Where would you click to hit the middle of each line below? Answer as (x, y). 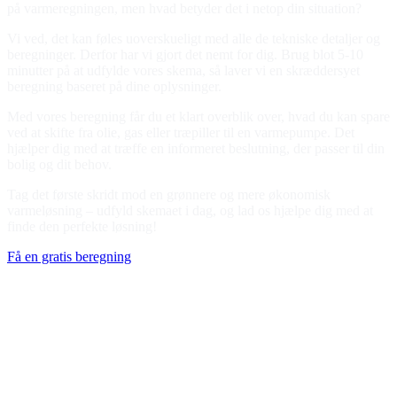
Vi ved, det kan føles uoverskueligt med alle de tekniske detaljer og (194, 39)
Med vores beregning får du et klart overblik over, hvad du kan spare (198, 117)
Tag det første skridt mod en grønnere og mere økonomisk (169, 195)
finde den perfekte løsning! (82, 227)
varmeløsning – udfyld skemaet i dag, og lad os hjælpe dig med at (190, 211)
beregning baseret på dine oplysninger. (114, 87)
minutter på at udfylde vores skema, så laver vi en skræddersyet (183, 71)
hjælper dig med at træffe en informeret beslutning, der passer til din (196, 149)
